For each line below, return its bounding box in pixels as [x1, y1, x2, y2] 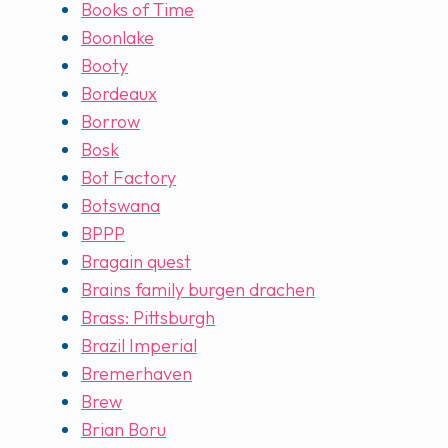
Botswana [81, 194, 160, 218]
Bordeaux [81, 82, 157, 106]
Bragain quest [81, 250, 191, 274]
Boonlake [81, 26, 154, 50]
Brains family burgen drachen [81, 278, 315, 302]
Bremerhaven [81, 362, 192, 386]
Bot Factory [81, 166, 176, 190]
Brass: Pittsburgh [81, 306, 215, 330]
